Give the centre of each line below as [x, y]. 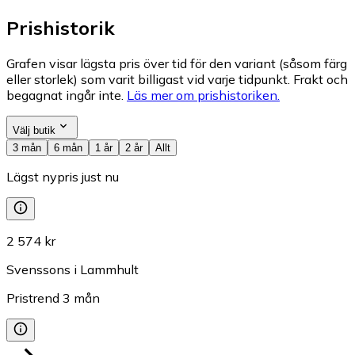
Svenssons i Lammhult [73, 270]
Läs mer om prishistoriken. [203, 95]
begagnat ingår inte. [65, 95]
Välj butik [34, 131]
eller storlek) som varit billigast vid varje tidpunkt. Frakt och [177, 80]
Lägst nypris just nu [63, 177]
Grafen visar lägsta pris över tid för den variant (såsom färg [177, 64]
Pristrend [33, 298]
